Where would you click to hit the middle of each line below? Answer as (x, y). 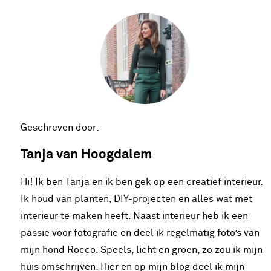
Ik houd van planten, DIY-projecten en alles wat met (136, 199)
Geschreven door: (60, 127)
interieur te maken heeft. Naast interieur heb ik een (134, 216)
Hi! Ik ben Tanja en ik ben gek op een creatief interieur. (142, 182)
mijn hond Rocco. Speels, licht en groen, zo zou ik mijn (142, 250)
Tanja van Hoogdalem (86, 155)
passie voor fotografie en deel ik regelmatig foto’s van (140, 233)
